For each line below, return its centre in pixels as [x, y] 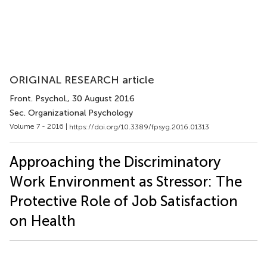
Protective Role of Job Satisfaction [124, 201]
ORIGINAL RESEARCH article [82, 80]
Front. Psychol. [38, 99]
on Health [43, 221]
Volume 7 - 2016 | [39, 126]
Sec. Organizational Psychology [71, 113]
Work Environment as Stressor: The [126, 181]
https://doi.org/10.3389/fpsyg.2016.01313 [139, 127]
